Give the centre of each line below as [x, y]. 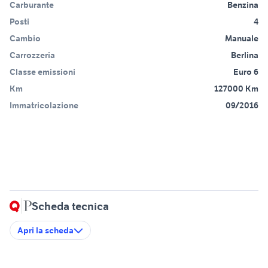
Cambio [25, 38]
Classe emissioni [42, 71]
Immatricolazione [44, 105]
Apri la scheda [45, 230]
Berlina [245, 55]
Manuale [242, 38]
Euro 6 [246, 71]
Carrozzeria [32, 55]
